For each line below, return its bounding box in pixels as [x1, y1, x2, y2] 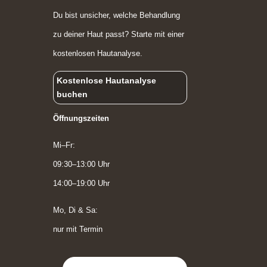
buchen [57, 89, 88, 100]
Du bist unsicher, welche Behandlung [53, 10, 181, 20]
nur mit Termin [53, 225, 103, 234]
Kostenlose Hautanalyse [57, 76, 157, 86]
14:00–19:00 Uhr [53, 179, 110, 188]
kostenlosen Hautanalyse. [53, 48, 143, 58]
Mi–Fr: [53, 141, 76, 150]
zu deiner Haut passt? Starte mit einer [53, 29, 185, 39]
